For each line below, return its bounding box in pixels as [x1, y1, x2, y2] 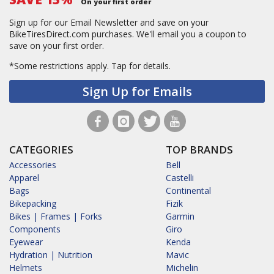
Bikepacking [9, 198, 56, 210]
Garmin [166, 210, 194, 223]
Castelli [166, 172, 194, 184]
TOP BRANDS [166, 143, 233, 157]
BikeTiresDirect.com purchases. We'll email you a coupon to [9, 28, 246, 40]
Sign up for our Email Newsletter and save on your [9, 17, 209, 29]
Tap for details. [111, 60, 171, 72]
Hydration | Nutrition [9, 249, 92, 261]
